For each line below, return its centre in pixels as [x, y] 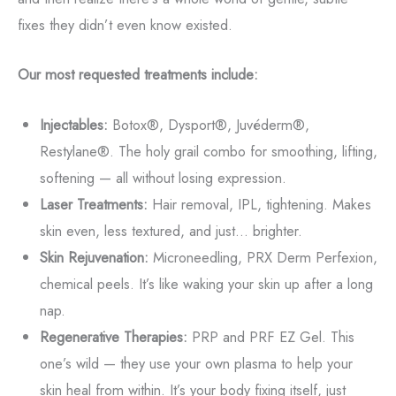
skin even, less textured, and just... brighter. [171, 230]
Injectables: [73, 124]
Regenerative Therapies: [113, 336]
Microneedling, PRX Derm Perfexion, [263, 257]
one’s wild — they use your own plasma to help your [196, 363]
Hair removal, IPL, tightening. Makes [259, 204]
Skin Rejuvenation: [94, 257]
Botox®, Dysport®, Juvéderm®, [208, 124]
